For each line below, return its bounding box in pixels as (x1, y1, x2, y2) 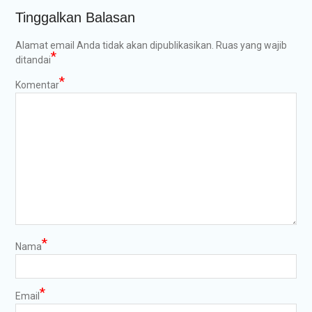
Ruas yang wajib (215, 40, 287, 52)
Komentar (15, 79, 59, 91)
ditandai (15, 54, 51, 66)
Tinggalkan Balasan (15, 10, 135, 26)
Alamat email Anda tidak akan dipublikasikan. (15, 40, 214, 52)
